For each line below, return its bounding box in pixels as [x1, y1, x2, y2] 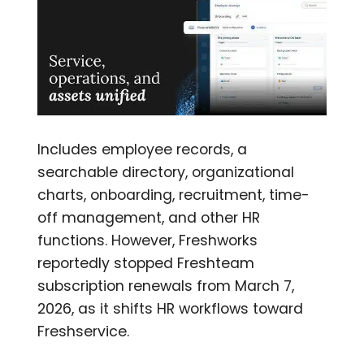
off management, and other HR [37, 208, 261, 228]
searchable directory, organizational [37, 162, 295, 183]
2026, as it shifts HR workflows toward [37, 299, 304, 319]
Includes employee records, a [37, 140, 248, 160]
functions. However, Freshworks [37, 231, 258, 251]
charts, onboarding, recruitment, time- [37, 185, 310, 206]
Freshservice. [37, 322, 130, 342]
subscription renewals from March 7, [37, 276, 295, 297]
